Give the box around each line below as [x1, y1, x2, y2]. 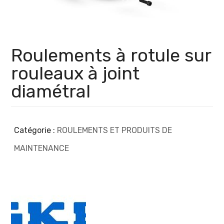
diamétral [11, 80, 91, 102]
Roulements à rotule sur [11, 44, 211, 66]
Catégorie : [14, 125, 57, 135]
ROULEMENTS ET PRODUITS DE [57, 125, 172, 135]
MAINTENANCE [14, 143, 69, 153]
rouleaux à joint [11, 62, 140, 84]
